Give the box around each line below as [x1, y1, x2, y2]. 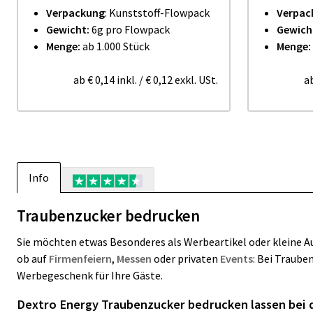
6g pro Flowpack [89, 22, 170, 36]
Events [220, 252, 253, 265]
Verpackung [46, 6, 105, 20]
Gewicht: [46, 22, 89, 36]
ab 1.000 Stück [80, 39, 150, 53]
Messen [117, 252, 154, 265]
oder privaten [154, 252, 220, 265]
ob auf [17, 252, 49, 265]
